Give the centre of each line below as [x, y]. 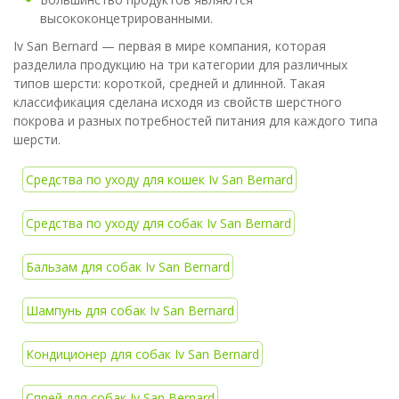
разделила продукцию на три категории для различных [180, 65]
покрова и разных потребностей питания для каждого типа [195, 121]
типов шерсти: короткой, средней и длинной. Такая [169, 84]
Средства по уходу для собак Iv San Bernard [159, 224]
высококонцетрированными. [126, 19]
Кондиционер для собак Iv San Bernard [142, 354]
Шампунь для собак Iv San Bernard [130, 311]
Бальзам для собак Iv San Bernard [128, 267]
